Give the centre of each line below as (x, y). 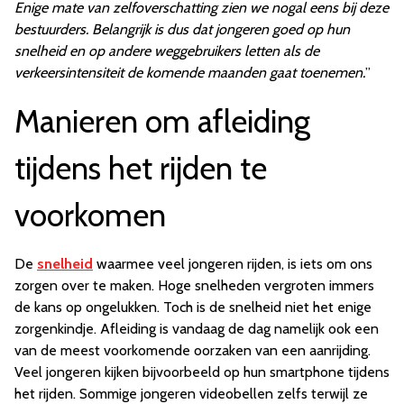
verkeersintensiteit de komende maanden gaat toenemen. (190, 73)
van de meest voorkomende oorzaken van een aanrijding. (193, 351)
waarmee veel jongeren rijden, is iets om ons (233, 264)
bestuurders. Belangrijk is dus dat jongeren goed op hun (182, 30)
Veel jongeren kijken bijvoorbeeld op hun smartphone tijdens (202, 372)
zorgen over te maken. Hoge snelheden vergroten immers (194, 286)
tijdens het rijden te (141, 169)
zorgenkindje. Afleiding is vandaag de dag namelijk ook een (197, 329)
